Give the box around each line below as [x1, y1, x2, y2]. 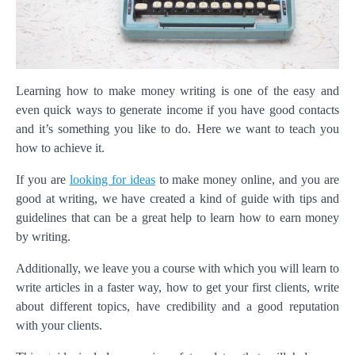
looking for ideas [69, 172, 155, 186]
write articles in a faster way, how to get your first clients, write [16, 280, 339, 294]
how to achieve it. [16, 140, 105, 155]
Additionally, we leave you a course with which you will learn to [16, 261, 339, 275]
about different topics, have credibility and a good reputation [16, 299, 339, 313]
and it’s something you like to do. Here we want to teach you [16, 121, 339, 136]
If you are [16, 172, 70, 186]
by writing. [16, 229, 71, 243]
